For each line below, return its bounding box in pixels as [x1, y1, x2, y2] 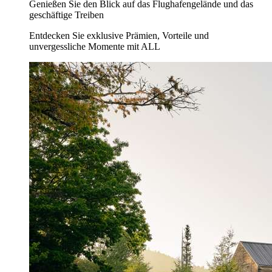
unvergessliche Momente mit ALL [29, 41, 160, 52]
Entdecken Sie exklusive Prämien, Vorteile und [29, 30, 209, 41]
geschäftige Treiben [29, 10, 104, 21]
